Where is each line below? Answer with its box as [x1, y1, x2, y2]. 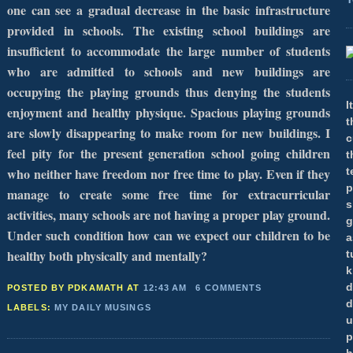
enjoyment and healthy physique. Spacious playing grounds [7, 102, 330, 121]
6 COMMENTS [195, 282, 262, 292]
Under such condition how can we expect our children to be [7, 225, 330, 244]
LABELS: [7, 303, 54, 313]
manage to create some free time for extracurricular [7, 184, 330, 203]
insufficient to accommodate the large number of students [7, 41, 330, 60]
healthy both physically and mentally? [7, 246, 207, 265]
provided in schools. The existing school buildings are [7, 20, 330, 39]
